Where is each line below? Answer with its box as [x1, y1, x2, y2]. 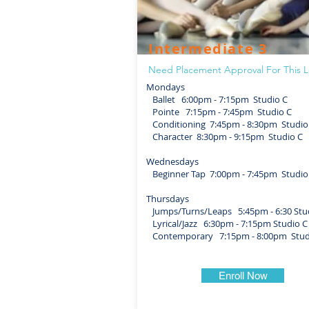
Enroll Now [218, 270, 268, 281]
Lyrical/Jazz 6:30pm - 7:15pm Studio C [146, 217, 308, 230]
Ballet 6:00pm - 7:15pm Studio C [146, 93, 288, 106]
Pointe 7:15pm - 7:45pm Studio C [146, 106, 292, 118]
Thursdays [146, 192, 189, 205]
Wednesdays [146, 155, 199, 168]
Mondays [146, 81, 185, 93]
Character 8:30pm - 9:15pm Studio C [146, 130, 303, 143]
